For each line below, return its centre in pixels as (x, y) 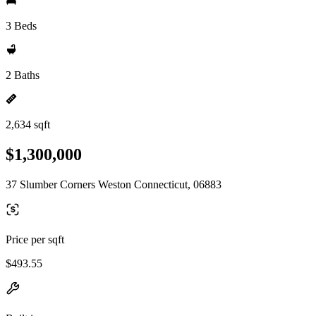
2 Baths (23, 75)
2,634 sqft (28, 124)
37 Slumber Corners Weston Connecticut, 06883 (114, 184)
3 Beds (21, 26)
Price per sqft (35, 239)
